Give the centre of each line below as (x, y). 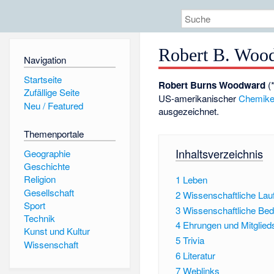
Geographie (47, 153)
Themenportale (54, 133)
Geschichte (46, 166)
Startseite (43, 79)
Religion (39, 179)
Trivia (193, 240)
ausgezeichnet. (189, 111)
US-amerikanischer (199, 98)
